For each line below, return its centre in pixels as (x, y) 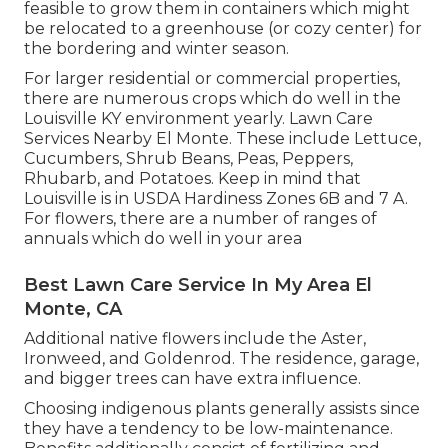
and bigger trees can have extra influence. (192, 379)
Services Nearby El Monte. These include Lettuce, (222, 139)
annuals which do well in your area (163, 239)
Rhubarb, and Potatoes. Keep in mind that (192, 179)
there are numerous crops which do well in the (212, 99)
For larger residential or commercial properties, (212, 79)
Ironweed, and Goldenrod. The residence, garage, (221, 359)
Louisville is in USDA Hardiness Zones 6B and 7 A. (216, 199)
